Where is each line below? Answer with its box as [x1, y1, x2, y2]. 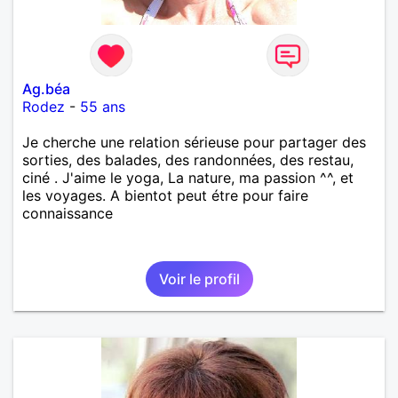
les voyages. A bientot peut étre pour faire [22, 186, 308, 204]
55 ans [80, 97, 125, 115]
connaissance [22, 203, 113, 222]
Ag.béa [22, 79, 70, 98]
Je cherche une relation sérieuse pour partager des [22, 132, 366, 151]
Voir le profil [158, 269, 240, 288]
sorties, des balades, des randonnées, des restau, [22, 150, 354, 169]
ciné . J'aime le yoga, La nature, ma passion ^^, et [22, 168, 354, 187]
